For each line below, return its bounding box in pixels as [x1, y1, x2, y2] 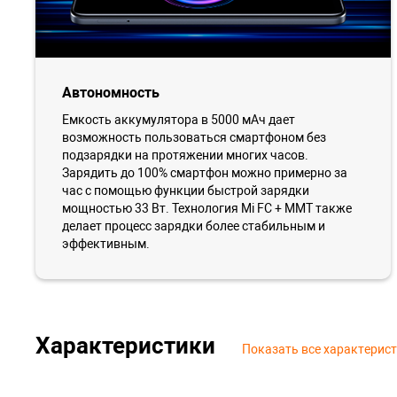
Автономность [62, 83, 160, 101]
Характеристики [35, 331, 215, 359]
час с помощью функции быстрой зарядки [62, 183, 309, 198]
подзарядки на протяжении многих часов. [62, 147, 308, 162]
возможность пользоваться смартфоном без [62, 129, 326, 144]
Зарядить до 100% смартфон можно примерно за [62, 165, 347, 180]
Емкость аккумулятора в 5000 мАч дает [62, 112, 295, 127]
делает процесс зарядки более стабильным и [62, 218, 325, 233]
